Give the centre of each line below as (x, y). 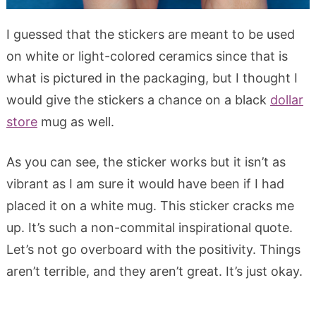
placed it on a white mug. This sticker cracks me (150, 205)
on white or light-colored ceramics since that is (147, 56)
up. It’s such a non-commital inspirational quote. (149, 227)
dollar (286, 99)
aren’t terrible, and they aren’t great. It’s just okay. (154, 271)
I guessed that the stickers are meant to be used (150, 34)
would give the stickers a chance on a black (138, 99)
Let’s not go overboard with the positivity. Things (153, 249)
